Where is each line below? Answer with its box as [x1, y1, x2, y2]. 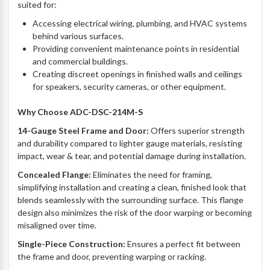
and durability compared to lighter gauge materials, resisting [17, 138, 243, 149]
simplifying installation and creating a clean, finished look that [17, 182, 247, 193]
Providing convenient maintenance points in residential [33, 43, 240, 54]
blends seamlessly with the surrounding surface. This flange [17, 195, 244, 206]
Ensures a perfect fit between [125, 239, 241, 250]
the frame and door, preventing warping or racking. [17, 251, 209, 262]
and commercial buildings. [33, 56, 130, 67]
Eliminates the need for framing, [91, 169, 213, 180]
